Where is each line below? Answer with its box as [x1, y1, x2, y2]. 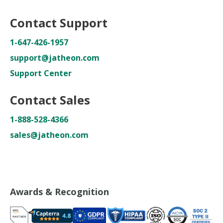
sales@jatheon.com [10, 129, 89, 140]
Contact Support [10, 14, 108, 31]
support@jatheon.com [10, 52, 100, 63]
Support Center [10, 68, 72, 79]
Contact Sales [10, 92, 90, 108]
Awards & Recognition [10, 186, 109, 198]
